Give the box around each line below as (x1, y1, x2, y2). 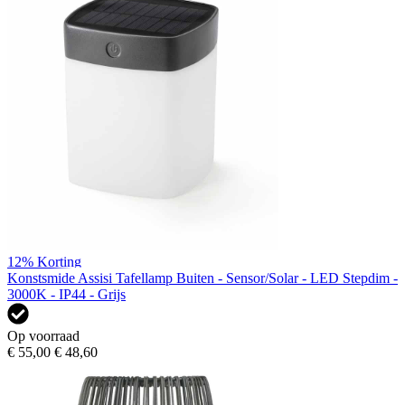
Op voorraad (7, 327, 80, 344)
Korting (37, 253, 81, 269)
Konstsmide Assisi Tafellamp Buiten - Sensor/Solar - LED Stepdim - (7, 269, 398, 286)
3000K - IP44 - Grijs (7, 286, 126, 302)
